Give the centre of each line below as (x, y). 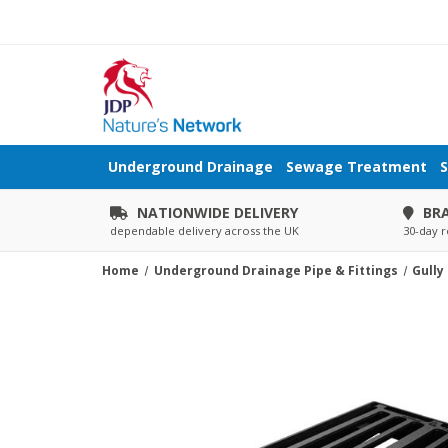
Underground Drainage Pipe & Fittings (275, 270)
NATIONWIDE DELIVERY (218, 212)
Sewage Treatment (357, 166)
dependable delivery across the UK (205, 230)
